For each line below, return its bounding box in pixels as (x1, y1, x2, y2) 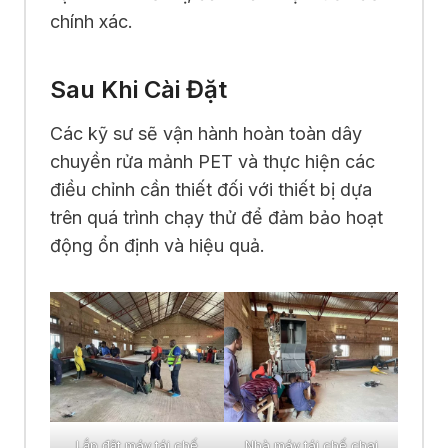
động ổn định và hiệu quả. (50, 234, 265, 256)
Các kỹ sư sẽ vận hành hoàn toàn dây (50, 122, 362, 144)
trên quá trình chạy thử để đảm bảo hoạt (50, 206, 383, 228)
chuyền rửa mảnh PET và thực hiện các (50, 150, 375, 172)
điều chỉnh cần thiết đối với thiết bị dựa (50, 178, 372, 200)
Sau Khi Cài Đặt (50, 74, 227, 104)
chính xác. (50, 10, 133, 32)
